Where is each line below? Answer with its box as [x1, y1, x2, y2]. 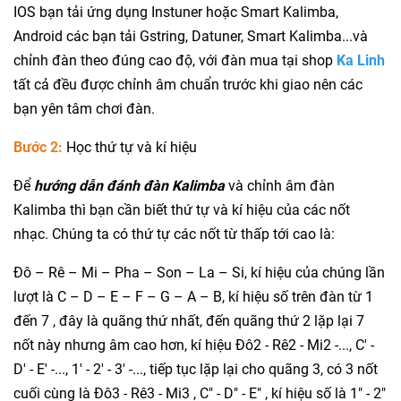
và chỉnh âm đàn [225, 177, 335, 195]
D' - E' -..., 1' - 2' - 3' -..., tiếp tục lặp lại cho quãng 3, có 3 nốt [13, 361, 378, 379]
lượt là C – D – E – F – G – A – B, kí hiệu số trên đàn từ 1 [13, 288, 373, 306]
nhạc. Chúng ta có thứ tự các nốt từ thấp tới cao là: [13, 226, 335, 243]
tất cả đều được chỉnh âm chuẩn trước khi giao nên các [13, 76, 363, 94]
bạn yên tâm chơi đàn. [13, 100, 155, 118]
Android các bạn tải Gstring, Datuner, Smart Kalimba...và [13, 28, 368, 46]
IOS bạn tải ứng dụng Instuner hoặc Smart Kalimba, [13, 4, 338, 21]
